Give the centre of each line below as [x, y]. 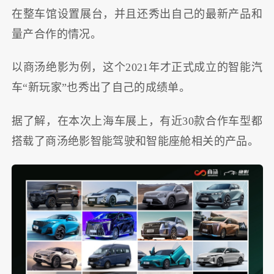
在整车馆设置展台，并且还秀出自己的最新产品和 [137, 14]
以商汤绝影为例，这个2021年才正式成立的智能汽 [137, 68]
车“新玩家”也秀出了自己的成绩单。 [101, 88]
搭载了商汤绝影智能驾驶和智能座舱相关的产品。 [135, 141]
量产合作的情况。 [57, 34]
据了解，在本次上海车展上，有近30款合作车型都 [137, 121]
